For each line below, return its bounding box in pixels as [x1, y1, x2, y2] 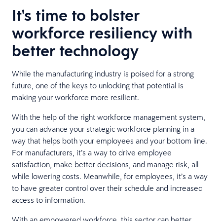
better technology [12, 39, 139, 61]
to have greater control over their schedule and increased [12, 183, 203, 193]
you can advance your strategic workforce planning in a [12, 123, 194, 134]
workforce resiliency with [12, 22, 192, 43]
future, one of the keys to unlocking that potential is [12, 80, 184, 90]
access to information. [12, 194, 85, 205]
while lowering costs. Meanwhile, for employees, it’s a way [12, 171, 208, 181]
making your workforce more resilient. [12, 92, 139, 102]
